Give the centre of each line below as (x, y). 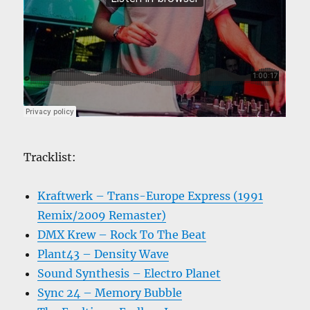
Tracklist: (50, 157)
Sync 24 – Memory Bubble (110, 293)
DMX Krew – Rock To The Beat (122, 235)
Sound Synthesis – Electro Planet (129, 274)
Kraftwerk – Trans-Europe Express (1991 (151, 196)
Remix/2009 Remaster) (102, 216)
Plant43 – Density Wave (103, 254)
